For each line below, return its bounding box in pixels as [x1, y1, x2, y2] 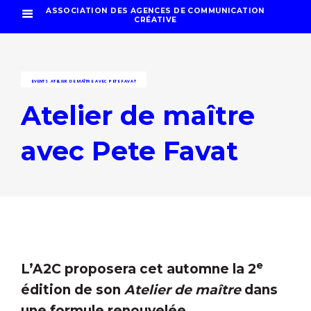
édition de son [21, 282, 124, 299]
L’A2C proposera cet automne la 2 [21, 261, 256, 278]
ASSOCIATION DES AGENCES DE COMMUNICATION [46, 6, 265, 15]
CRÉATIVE [134, 15, 177, 24]
